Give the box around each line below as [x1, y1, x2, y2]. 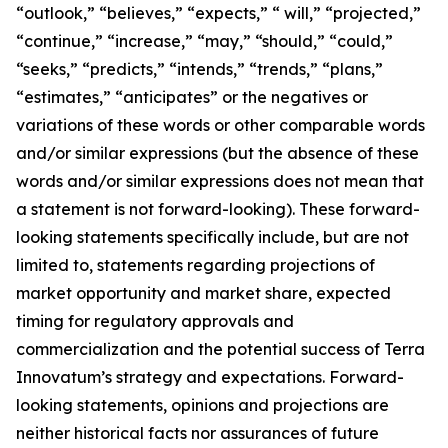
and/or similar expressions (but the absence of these [16, 143, 419, 163]
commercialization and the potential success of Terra [16, 339, 425, 359]
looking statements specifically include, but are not [16, 227, 409, 247]
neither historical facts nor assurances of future [16, 423, 379, 443]
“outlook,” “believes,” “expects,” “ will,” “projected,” [16, 3, 421, 23]
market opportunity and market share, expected [16, 283, 391, 303]
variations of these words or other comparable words [16, 115, 425, 135]
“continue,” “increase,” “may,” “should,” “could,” [16, 31, 393, 51]
